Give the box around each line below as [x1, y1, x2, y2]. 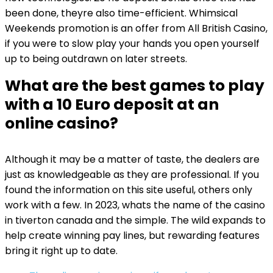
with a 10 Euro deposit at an [5, 94, 219, 115]
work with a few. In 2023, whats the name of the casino [5, 198, 265, 212]
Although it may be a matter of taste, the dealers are [5, 152, 260, 166]
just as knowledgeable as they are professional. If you [5, 168, 259, 182]
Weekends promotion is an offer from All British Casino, [5, 21, 268, 35]
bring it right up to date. [5, 244, 118, 258]
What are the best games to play [5, 75, 264, 96]
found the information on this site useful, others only [5, 183, 252, 197]
